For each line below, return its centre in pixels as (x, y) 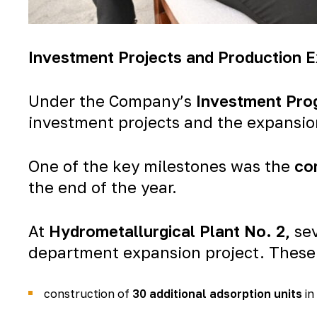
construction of (88, 294)
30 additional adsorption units (217, 294)
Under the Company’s (112, 101)
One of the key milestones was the (161, 166)
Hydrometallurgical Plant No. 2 (167, 231)
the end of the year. (103, 187)
